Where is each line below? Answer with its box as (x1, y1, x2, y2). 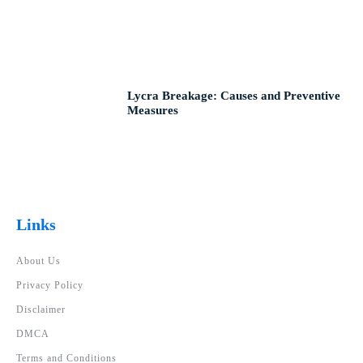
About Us (16, 255, 61, 267)
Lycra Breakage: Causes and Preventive (127, 88, 341, 102)
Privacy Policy (16, 280, 83, 292)
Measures (127, 103, 179, 117)
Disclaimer (16, 304, 66, 316)
